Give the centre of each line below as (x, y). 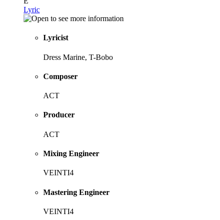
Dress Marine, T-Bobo (78, 57)
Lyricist (56, 38)
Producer (59, 115)
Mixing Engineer (71, 154)
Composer (60, 76)
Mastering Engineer (76, 192)
